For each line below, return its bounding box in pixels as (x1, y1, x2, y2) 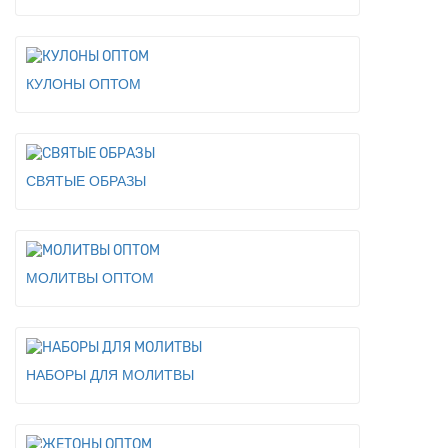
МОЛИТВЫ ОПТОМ (26, 270, 154, 286)
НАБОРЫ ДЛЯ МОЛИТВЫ (26, 367, 194, 383)
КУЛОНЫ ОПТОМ (26, 76, 141, 92)
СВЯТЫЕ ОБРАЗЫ (26, 173, 146, 189)
